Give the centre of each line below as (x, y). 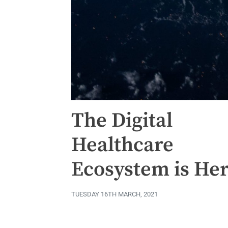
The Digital (122, 121)
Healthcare (122, 145)
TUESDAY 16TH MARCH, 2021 (115, 194)
